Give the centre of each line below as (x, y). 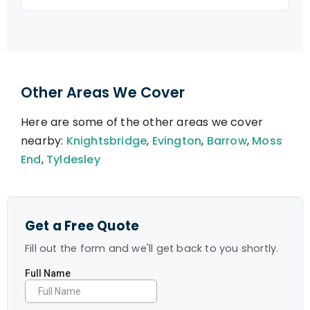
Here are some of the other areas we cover (142, 122)
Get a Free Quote (82, 226)
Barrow (227, 141)
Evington (177, 141)
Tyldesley (73, 159)
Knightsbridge (107, 141)
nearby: (44, 141)
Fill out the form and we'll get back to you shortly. (152, 248)
